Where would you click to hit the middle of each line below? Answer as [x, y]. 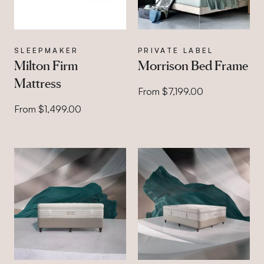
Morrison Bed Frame [193, 65]
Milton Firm [46, 65]
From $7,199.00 [170, 91]
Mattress [38, 83]
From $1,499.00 [48, 109]
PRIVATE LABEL [176, 50]
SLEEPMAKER [47, 50]
